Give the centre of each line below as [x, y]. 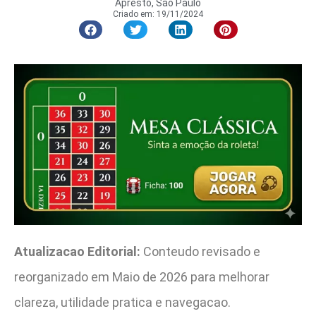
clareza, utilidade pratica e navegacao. [122, 303]
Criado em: [134, 14]
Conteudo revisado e [200, 252]
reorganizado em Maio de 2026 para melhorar [142, 277]
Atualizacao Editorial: [77, 252]
